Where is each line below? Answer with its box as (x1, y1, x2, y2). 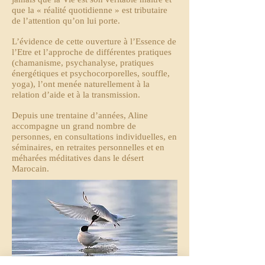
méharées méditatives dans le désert (12, 153, 144, 163)
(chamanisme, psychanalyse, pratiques (12, 58, 154, 67)
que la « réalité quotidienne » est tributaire (12, 5, 167, 15)
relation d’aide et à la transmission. (12, 90, 140, 99)
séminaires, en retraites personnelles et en (12, 143, 164, 152)
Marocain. (12, 164, 51, 173)
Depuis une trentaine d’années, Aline (12, 111, 148, 120)
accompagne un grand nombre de (12, 121, 136, 131)
